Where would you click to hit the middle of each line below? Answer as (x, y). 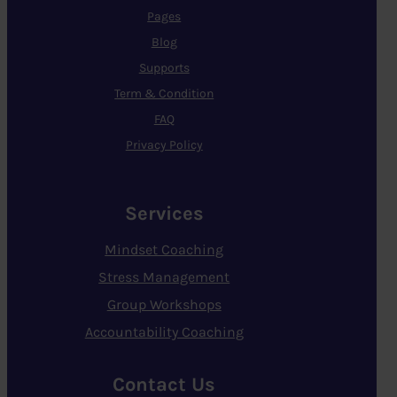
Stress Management (164, 276)
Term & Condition (164, 94)
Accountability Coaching (164, 331)
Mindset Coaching (164, 249)
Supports (164, 68)
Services (164, 213)
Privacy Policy (164, 145)
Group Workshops (164, 304)
